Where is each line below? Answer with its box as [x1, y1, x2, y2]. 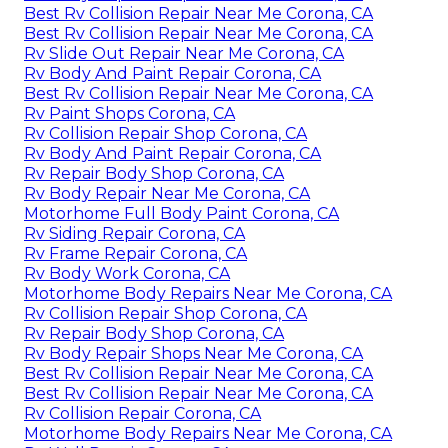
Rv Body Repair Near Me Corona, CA [24, 184, 310, 204]
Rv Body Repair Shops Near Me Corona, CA [24, 344, 363, 364]
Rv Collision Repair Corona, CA [24, 404, 261, 424]
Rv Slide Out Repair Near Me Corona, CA [24, 44, 344, 64]
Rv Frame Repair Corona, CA [24, 244, 247, 264]
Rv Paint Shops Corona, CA [24, 104, 235, 124]
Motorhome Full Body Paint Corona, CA [24, 204, 339, 224]
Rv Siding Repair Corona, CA [24, 224, 245, 244]
